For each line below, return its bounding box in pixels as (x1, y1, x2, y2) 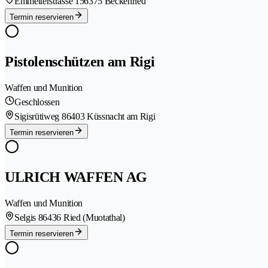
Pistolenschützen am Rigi (5, 53, 155, 69)
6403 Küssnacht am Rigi (66, 111, 156, 121)
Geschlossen (14, 96, 60, 107)
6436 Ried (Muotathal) (42, 212, 125, 223)
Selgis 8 (14, 212, 43, 223)
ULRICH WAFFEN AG (5, 169, 147, 185)
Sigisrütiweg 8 (14, 111, 66, 121)
